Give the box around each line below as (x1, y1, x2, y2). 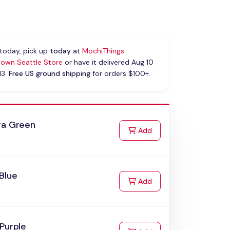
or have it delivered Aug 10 (62, 57, 154, 67)
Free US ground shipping (8, 69, 90, 79)
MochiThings (82, 46, 124, 56)
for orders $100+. (90, 69, 150, 79)
